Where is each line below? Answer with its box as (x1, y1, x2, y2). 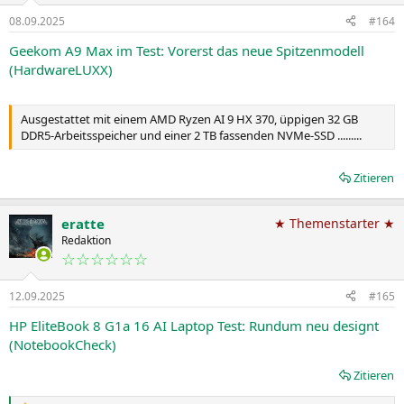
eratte (61, 214, 105, 233)
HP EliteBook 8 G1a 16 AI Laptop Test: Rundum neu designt (9, 316, 379, 335)
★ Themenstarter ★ (274, 214, 395, 232)
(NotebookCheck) (9, 335, 116, 353)
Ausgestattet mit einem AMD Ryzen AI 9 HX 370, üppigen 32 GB (21, 111, 358, 127)
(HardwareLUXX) (9, 60, 113, 78)
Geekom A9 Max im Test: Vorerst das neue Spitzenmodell (9, 41, 364, 60)
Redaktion (61, 232, 111, 248)
